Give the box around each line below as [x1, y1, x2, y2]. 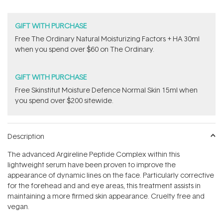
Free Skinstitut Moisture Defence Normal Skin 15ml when [15, 85, 198, 95]
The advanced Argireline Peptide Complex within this [7, 149, 180, 159]
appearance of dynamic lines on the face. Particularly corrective [7, 170, 214, 180]
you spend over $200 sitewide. [15, 96, 113, 106]
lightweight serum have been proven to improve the [7, 160, 176, 170]
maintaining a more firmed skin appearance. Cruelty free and [7, 191, 205, 201]
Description [7, 131, 44, 141]
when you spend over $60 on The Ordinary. [15, 44, 154, 54]
